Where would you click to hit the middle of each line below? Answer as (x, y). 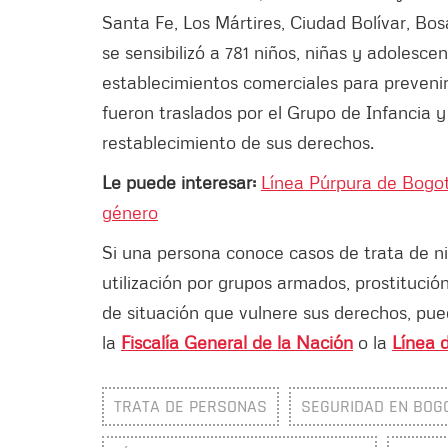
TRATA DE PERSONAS (190, 406)
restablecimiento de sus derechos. (243, 141)
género (130, 211)
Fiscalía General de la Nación (237, 341)
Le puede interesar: (181, 181)
